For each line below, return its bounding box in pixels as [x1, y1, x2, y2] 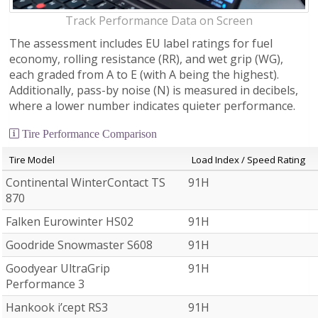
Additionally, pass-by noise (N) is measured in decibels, [9, 82, 298, 98]
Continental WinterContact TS [6, 174, 165, 190]
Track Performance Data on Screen [65, 12, 253, 28]
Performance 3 [6, 275, 84, 292]
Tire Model [9, 153, 55, 166]
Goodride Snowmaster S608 [6, 236, 153, 253]
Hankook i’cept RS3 [6, 299, 108, 315]
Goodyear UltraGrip [6, 260, 110, 276]
